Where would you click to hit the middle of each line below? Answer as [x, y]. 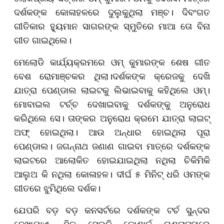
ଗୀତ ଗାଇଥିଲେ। [43, 40]
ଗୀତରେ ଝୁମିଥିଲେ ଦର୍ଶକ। [57, 188]
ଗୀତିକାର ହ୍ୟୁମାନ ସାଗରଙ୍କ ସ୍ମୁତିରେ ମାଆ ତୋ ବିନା [112, 26]
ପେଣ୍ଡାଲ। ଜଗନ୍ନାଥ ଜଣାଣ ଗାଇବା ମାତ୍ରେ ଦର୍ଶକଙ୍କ [112, 146]
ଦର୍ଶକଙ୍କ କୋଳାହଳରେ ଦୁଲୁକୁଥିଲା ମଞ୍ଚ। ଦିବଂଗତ [112, 12]
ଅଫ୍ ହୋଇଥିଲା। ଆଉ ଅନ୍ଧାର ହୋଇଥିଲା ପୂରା [112, 132]
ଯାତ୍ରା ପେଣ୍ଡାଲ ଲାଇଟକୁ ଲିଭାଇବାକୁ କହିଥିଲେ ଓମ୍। [112, 90]
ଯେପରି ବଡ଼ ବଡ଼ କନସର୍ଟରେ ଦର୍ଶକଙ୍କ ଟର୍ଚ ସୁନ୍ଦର [112, 210]
